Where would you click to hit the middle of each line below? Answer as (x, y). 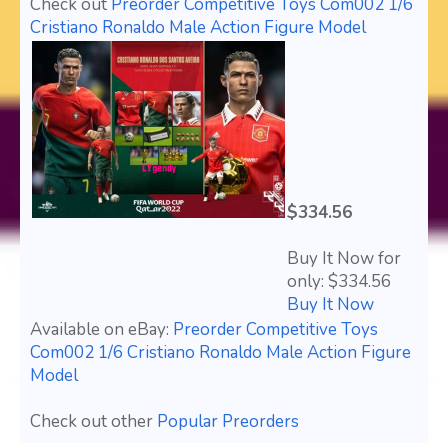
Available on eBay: (101, 330)
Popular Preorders (228, 422)
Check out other (93, 422)
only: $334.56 (339, 282)
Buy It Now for (344, 259)
